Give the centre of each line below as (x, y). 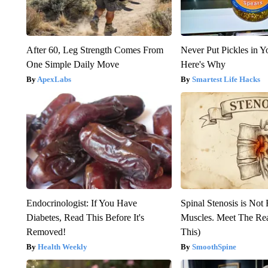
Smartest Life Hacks (226, 79)
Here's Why (203, 64)
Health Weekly (62, 246)
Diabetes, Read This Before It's (85, 217)
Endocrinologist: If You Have (81, 203)
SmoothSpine (214, 246)
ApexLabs (54, 79)
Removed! (46, 232)
